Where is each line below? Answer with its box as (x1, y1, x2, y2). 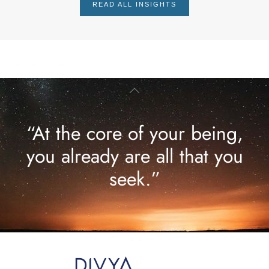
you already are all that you (26, 142, 243, 171)
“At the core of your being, (26, 119, 243, 148)
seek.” (109, 165, 160, 193)
